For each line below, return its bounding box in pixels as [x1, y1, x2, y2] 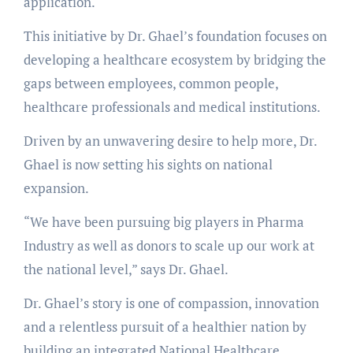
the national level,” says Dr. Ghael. [23, 259, 231, 278]
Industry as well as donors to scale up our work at [23, 236, 314, 255]
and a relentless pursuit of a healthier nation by [23, 317, 307, 336]
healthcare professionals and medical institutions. [23, 97, 321, 116]
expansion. [23, 178, 89, 197]
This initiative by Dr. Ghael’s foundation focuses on [23, 26, 327, 45]
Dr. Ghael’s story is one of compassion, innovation [23, 293, 319, 312]
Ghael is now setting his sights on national [23, 154, 273, 173]
